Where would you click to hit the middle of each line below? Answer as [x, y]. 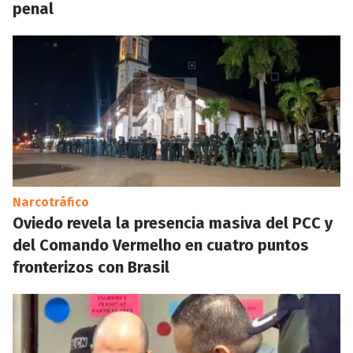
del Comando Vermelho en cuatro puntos [161, 245]
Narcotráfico [51, 202]
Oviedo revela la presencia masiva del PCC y [173, 223]
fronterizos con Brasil [91, 267]
